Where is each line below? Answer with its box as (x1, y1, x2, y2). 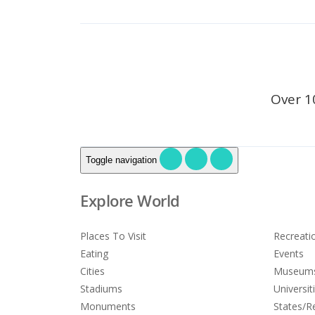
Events (274, 247, 304, 260)
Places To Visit (80, 229, 146, 243)
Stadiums (80, 282, 122, 295)
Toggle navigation (86, 154, 157, 165)
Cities (80, 264, 105, 278)
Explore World (80, 190, 180, 211)
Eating (80, 247, 108, 260)
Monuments (80, 300, 136, 313)
